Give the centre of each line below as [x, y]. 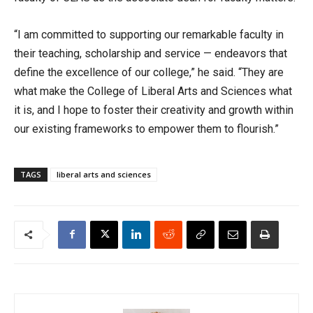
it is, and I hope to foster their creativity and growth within [154, 110]
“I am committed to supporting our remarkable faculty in [149, 34]
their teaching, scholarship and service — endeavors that [151, 53]
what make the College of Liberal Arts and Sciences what [153, 91]
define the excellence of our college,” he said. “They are [149, 72]
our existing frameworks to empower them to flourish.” [146, 129]
